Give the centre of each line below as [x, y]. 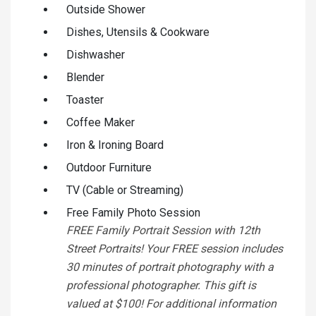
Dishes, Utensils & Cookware [138, 32]
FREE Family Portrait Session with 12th [163, 230]
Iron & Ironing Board [115, 145]
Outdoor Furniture [109, 167]
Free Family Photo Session [133, 212]
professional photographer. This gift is [161, 285]
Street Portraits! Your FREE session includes [175, 248]
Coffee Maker [101, 122]
